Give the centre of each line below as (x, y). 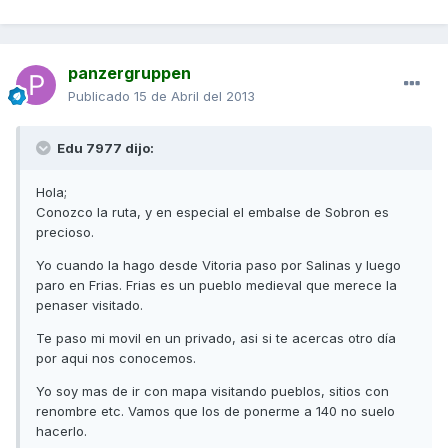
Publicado (101, 96)
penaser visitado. (89, 305)
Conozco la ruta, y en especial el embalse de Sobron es (212, 212)
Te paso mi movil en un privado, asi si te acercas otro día (216, 338)
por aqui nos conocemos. (116, 358)
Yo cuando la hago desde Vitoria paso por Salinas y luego (218, 265)
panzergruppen (129, 73)
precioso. (65, 232)
